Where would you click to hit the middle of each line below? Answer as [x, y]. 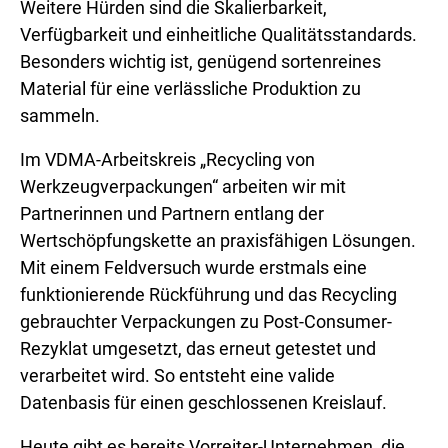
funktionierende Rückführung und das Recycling [208, 294]
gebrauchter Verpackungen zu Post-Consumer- [206, 321]
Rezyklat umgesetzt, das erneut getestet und [198, 348]
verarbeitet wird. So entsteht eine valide [177, 375]
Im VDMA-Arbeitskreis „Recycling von [167, 159]
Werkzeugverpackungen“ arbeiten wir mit [183, 186]
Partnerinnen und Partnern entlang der [172, 213]
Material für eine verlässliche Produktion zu [190, 88]
